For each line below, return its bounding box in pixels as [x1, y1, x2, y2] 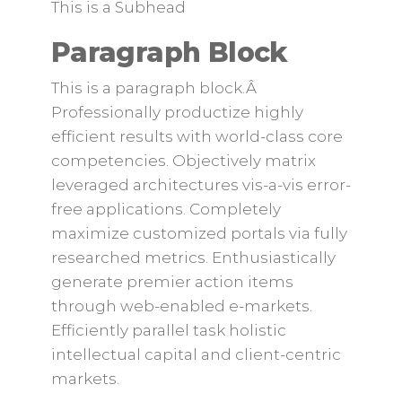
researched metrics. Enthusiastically [50, 249, 336, 267]
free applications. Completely [50, 200, 281, 218]
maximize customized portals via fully [50, 224, 347, 242]
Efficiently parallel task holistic [50, 321, 286, 339]
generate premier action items [50, 273, 293, 291]
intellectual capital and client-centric [50, 345, 341, 363]
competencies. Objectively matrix [50, 152, 316, 170]
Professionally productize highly [50, 103, 303, 121]
